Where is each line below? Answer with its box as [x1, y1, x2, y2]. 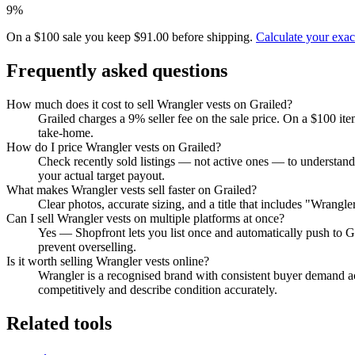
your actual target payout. [38, 169, 165, 182]
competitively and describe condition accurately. [38, 283, 277, 296]
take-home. [38, 126, 94, 139]
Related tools [6, 312, 112, 334]
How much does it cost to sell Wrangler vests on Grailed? [6, 97, 292, 111]
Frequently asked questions [6, 60, 227, 82]
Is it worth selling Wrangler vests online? [6, 254, 209, 268]
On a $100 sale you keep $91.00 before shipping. [6, 30, 256, 44]
